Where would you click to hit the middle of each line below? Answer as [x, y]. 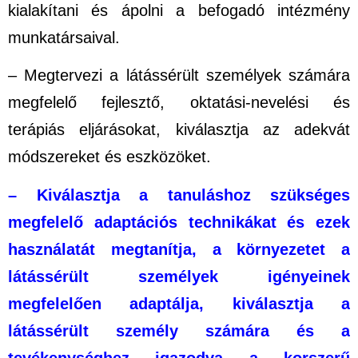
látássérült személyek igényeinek [179, 276]
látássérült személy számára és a [179, 330]
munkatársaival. [64, 37]
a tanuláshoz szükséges [245, 195]
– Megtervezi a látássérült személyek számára [179, 76]
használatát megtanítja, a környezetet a [179, 249]
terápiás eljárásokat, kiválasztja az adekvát [179, 130]
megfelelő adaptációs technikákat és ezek [179, 222]
